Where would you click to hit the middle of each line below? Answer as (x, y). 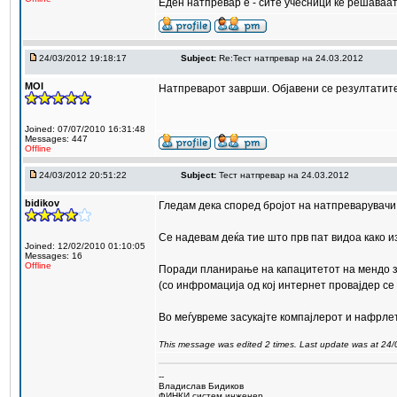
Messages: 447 (56, 139)
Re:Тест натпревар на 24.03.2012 (291, 58)
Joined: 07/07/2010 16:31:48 (85, 129)
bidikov (42, 203)
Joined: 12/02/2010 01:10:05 (85, 246)
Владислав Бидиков (201, 386)
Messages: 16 (54, 256)
